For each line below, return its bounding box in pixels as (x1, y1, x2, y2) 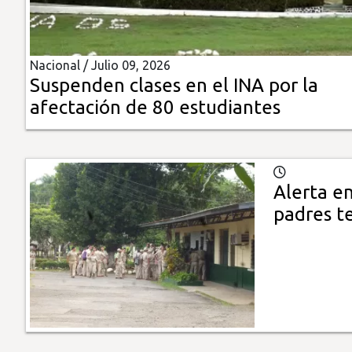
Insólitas (12, 21, 64, 36)
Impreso (12, 111, 63, 126)
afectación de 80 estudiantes (30, 97, 280, 119)
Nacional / (30, 58, 91, 73)
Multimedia (12, 66, 81, 81)
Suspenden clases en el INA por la (30, 75, 318, 97)
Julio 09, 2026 (91, 58, 170, 73)
